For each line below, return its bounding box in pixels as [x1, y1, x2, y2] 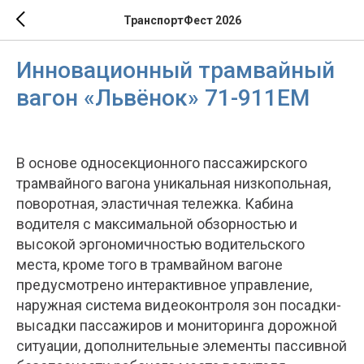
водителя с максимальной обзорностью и [16, 215, 297, 232]
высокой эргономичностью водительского [16, 236, 305, 253]
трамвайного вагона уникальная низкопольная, [16, 175, 331, 192]
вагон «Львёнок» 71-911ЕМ [16, 84, 310, 111]
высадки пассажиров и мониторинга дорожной [16, 317, 337, 334]
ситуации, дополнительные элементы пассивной [16, 337, 347, 354]
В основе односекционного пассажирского [16, 154, 307, 171]
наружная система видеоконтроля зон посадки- [16, 297, 341, 314]
